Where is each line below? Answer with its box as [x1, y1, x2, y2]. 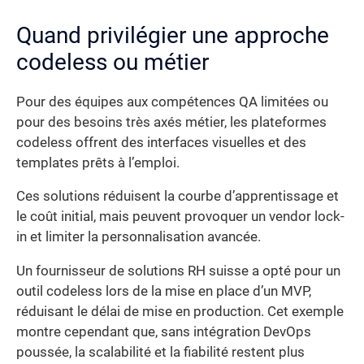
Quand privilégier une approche [16, 21, 329, 49]
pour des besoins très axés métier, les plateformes [16, 114, 327, 130]
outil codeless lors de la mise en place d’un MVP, [16, 283, 311, 299]
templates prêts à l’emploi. [16, 154, 180, 171]
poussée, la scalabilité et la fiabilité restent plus [16, 344, 305, 360]
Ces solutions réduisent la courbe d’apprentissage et [16, 188, 339, 205]
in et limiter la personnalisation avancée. [16, 229, 261, 245]
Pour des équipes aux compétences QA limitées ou [16, 93, 328, 110]
